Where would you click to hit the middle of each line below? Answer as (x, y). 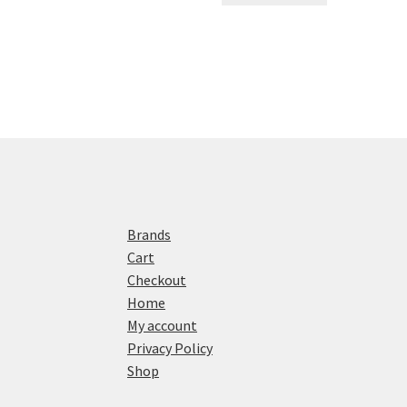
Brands (149, 234)
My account (163, 325)
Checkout (157, 279)
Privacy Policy (170, 347)
